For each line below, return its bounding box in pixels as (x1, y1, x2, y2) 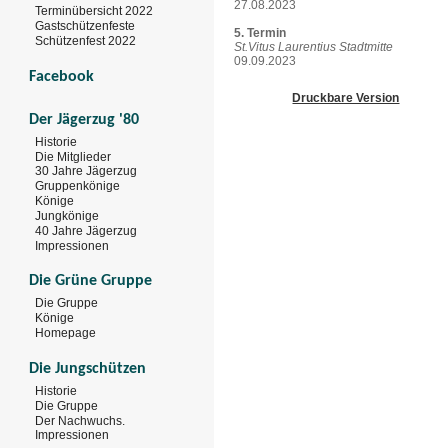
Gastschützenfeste (35, 18, 135, 33)
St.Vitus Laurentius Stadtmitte (234, 40, 393, 54)
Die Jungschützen (29, 360, 146, 377)
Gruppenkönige (35, 179, 120, 194)
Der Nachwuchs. (35, 413, 125, 428)
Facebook (29, 68, 94, 85)
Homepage (35, 325, 96, 340)
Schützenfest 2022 (35, 33, 136, 48)
